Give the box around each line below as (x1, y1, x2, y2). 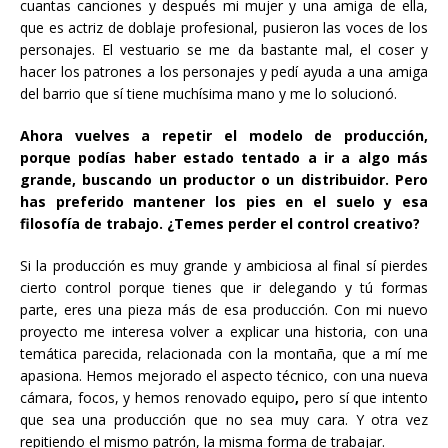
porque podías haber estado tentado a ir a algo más (20, 147, 428, 167)
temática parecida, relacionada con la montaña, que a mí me (20, 343, 428, 363)
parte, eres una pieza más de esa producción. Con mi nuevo (20, 299, 428, 319)
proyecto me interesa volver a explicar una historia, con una (20, 321, 428, 341)
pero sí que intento (299, 387, 429, 407)
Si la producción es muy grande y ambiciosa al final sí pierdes (20, 255, 428, 275)
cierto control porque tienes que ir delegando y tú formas (20, 277, 428, 297)
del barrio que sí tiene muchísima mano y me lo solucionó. (20, 83, 397, 103)
